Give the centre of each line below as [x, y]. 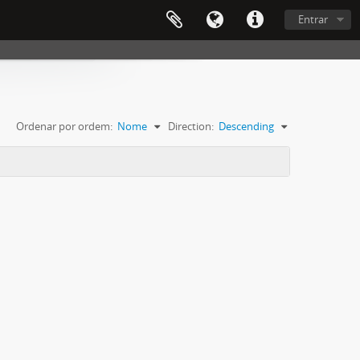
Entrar [313, 19]
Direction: [191, 126]
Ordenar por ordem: [64, 126]
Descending [246, 126]
